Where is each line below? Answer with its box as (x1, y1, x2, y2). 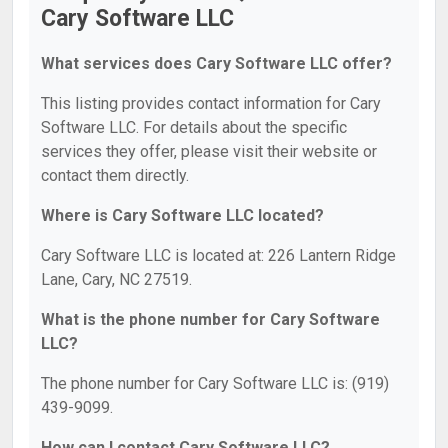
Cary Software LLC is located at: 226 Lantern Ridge (41, 246, 396, 265)
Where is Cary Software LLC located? (41, 206, 324, 225)
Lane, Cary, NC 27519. (41, 270, 192, 289)
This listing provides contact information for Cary (41, 94, 381, 113)
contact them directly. (41, 166, 189, 185)
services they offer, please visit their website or (41, 142, 377, 161)
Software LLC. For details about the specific (41, 118, 347, 137)
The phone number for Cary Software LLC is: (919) (41, 374, 389, 393)
